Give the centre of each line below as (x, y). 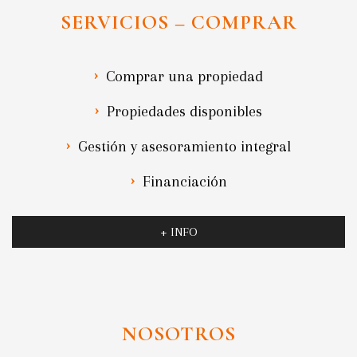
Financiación (184, 182)
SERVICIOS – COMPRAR (178, 22)
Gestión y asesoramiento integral (184, 147)
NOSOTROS (178, 334)
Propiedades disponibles (184, 112)
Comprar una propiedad (184, 77)
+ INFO (178, 232)
